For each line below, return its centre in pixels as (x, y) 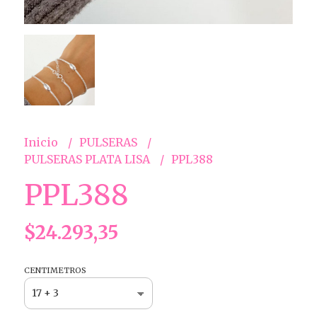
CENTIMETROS (55, 270)
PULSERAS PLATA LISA (88, 159)
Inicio (42, 142)
